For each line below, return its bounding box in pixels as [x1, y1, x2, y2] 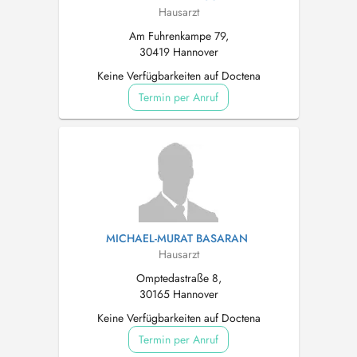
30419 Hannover [139, 44, 218, 60]
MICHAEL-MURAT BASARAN [105, 230, 248, 246]
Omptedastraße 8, [135, 270, 222, 286]
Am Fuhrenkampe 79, [128, 28, 229, 44]
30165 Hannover [139, 286, 218, 302]
